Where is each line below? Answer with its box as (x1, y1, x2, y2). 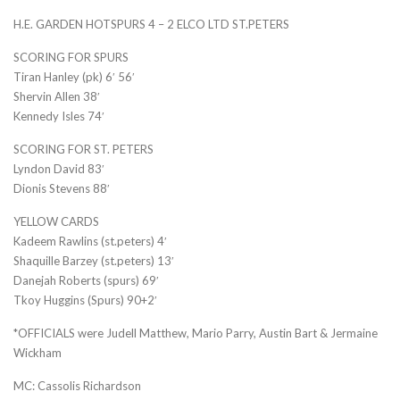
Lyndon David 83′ (13, 161, 104, 176)
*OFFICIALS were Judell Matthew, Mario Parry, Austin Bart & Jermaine (13, 325, 378, 340)
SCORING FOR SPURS (13, 49, 129, 64)
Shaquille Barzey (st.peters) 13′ (13, 253, 174, 268)
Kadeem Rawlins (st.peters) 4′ (13, 233, 167, 248)
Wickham (13, 345, 62, 360)
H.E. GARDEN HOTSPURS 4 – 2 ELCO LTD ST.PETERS (13, 16, 289, 31)
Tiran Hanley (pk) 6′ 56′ (13, 69, 135, 84)
